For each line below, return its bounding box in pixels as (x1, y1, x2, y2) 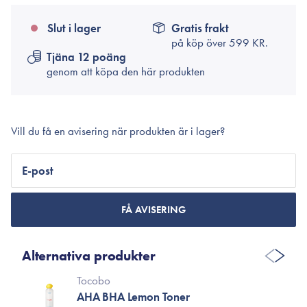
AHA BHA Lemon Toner (77, 289, 190, 304)
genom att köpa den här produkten (47, 64, 205, 79)
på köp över (171, 35, 229, 50)
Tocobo (77, 273, 110, 288)
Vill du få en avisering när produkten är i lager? (11, 123, 225, 138)
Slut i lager (47, 21, 101, 36)
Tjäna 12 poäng (47, 49, 126, 64)
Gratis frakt (171, 21, 229, 36)
